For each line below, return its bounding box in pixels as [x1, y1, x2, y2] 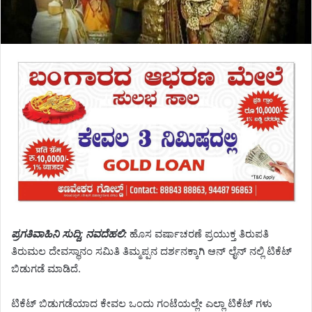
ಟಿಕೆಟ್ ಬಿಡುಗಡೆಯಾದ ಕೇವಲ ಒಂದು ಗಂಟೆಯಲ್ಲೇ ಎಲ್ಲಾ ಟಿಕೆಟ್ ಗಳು [11, 296, 272, 310]
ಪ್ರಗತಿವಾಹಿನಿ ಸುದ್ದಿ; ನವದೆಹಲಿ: [11, 226, 127, 240]
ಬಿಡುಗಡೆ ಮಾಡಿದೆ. [11, 261, 81, 275]
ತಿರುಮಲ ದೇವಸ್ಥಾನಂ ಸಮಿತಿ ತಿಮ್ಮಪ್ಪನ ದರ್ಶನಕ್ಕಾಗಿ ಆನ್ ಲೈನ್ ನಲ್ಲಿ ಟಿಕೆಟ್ [11, 244, 292, 258]
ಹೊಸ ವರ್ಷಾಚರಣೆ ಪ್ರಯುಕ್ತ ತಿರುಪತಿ [127, 226, 269, 240]
